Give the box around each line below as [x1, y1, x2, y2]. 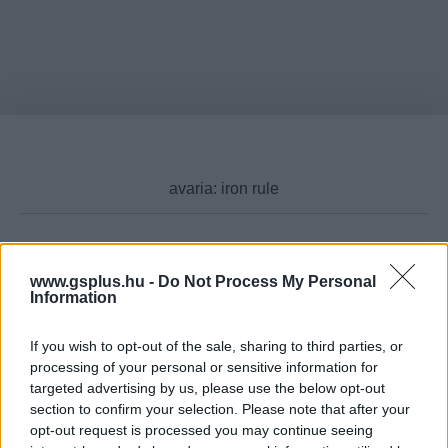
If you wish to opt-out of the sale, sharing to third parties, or [30, 337, 403, 354]
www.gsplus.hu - [30, 272, 158, 290]
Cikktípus [190, 270, 258, 289]
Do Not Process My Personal [158, 272, 376, 290]
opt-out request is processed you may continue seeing [30, 421, 373, 438]
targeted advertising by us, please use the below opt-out [30, 379, 385, 396]
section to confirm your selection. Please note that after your [30, 400, 410, 417]
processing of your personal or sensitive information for [30, 358, 378, 375]
